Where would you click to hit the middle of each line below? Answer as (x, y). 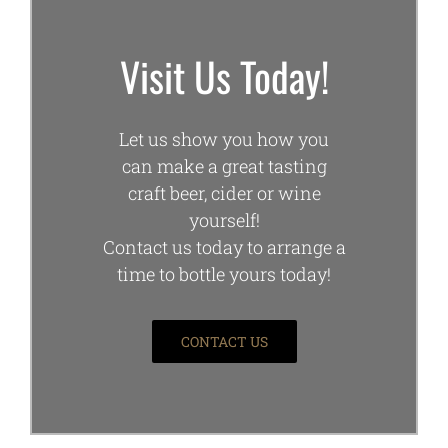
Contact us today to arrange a (224, 247)
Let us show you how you (224, 139)
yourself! (224, 220)
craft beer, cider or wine (224, 193)
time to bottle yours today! (224, 274)
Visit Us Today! (224, 76)
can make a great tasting (224, 166)
